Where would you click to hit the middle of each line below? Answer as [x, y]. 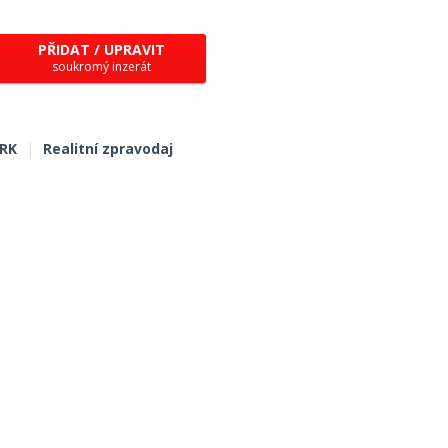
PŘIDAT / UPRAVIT [101, 49]
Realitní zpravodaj [108, 148]
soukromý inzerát [101, 66]
